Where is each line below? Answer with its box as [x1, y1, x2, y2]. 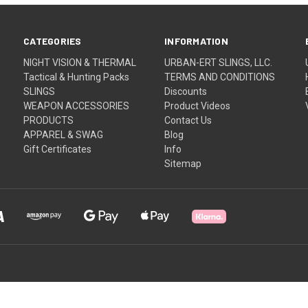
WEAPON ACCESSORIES [23, 100, 130, 111]
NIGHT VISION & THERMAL [23, 56, 137, 68]
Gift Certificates [23, 143, 92, 155]
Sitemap [164, 157, 202, 169]
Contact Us [164, 114, 212, 126]
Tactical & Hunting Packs [23, 71, 130, 82]
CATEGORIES [23, 34, 82, 47]
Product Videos [164, 100, 231, 111]
